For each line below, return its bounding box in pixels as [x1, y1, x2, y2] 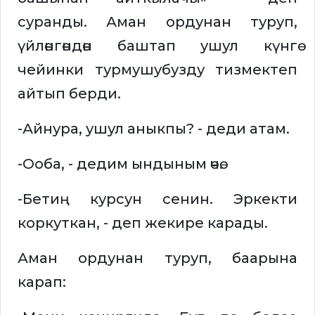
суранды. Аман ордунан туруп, [18, 13, 297, 31]
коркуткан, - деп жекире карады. [18, 214, 268, 232]
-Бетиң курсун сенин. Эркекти [18, 191, 297, 208]
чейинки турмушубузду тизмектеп [18, 61, 297, 79]
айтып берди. [18, 85, 121, 103]
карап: [18, 274, 66, 291]
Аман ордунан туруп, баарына [18, 250, 297, 267]
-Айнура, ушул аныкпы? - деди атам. [18, 120, 290, 138]
